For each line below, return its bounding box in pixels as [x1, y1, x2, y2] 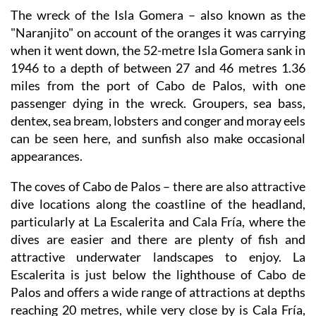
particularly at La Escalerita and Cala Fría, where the [11, 213, 305, 229]
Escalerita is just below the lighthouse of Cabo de [11, 266, 305, 282]
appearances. [11, 147, 83, 164]
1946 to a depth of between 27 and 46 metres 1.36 [11, 59, 305, 75]
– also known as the [183, 6, 305, 23]
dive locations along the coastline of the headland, [11, 195, 305, 212]
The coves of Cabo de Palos [11, 178, 161, 194]
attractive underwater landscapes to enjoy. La [11, 248, 305, 265]
